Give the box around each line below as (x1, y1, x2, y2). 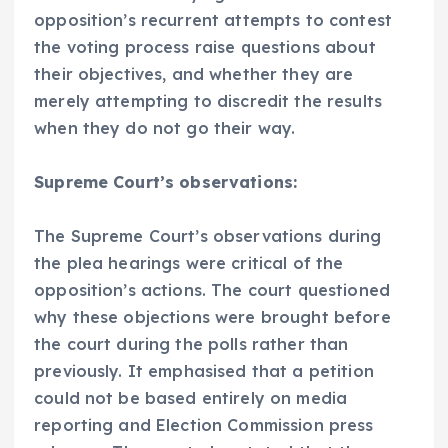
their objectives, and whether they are (34, 64, 354, 85)
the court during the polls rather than (34, 334, 349, 355)
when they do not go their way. (34, 118, 296, 139)
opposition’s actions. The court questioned (34, 280, 390, 301)
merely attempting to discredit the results (34, 91, 382, 112)
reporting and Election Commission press (34, 415, 374, 436)
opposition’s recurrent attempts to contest (34, 10, 392, 31)
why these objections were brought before (34, 307, 391, 328)
